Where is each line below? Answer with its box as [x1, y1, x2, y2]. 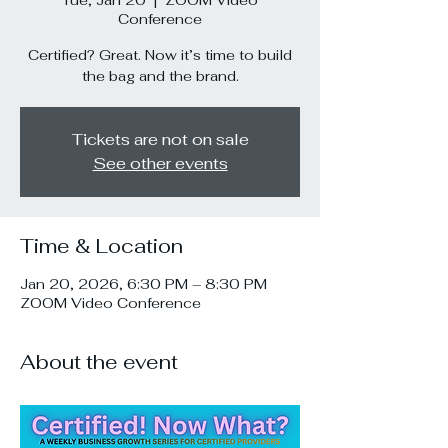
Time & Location [20, 233, 183, 259]
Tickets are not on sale [71, 129, 249, 150]
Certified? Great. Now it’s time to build [28, 46, 292, 64]
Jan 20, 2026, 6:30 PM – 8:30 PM [20, 275, 267, 293]
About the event [20, 349, 178, 375]
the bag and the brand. [81, 67, 239, 85]
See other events [92, 153, 228, 174]
